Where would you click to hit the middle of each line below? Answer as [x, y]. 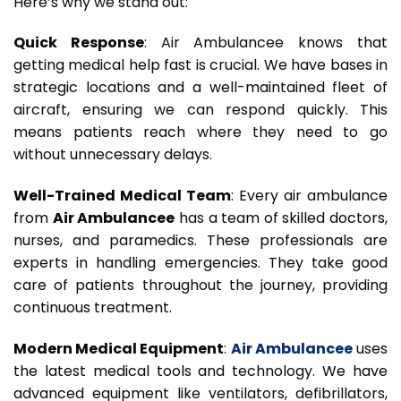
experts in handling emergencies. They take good [200, 263]
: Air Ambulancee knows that [266, 43]
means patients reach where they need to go [200, 132]
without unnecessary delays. [113, 155]
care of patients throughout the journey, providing [200, 286]
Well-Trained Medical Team [122, 196]
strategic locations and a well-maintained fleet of [200, 88]
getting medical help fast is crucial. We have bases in [200, 65]
